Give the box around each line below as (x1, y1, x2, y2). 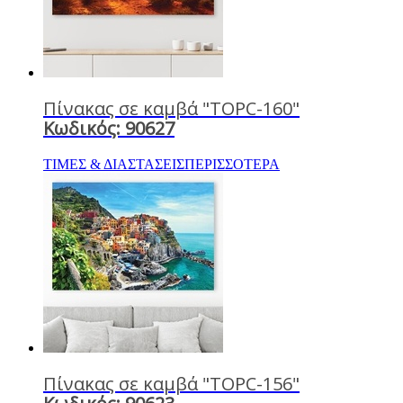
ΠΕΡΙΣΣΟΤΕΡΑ (184, 156, 280, 172)
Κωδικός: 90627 (43, 115, 175, 140)
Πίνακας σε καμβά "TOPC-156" (43, 371, 300, 396)
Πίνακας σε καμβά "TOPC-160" (43, 95, 300, 121)
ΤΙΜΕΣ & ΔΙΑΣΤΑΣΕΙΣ (43, 156, 184, 172)
